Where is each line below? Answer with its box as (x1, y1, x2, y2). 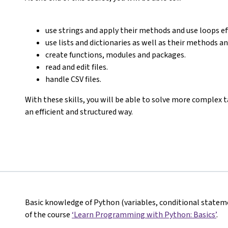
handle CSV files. (45, 73, 101, 84)
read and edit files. (45, 61, 108, 72)
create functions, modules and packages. (45, 49, 186, 60)
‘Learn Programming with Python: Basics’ (72, 209, 216, 220)
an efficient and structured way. (25, 106, 133, 117)
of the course (25, 209, 72, 220)
